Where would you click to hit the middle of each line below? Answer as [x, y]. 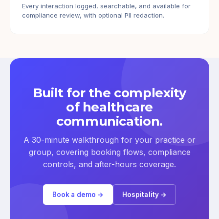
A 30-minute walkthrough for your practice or [109, 140]
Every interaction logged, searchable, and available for [106, 6]
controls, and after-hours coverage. [109, 164]
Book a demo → [78, 194]
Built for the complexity [109, 93]
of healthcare [109, 107]
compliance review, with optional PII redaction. [93, 15]
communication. [109, 121]
